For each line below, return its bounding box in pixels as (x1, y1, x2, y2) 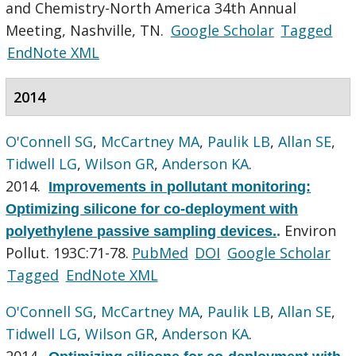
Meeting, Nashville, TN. (6, 20, 168, 40)
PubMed (131, 242, 188, 262)
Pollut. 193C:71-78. (6, 242, 130, 262)
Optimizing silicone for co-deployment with (6, 200, 299, 217)
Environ (284, 220, 337, 240)
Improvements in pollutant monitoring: (48, 178, 311, 195)
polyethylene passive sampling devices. (6, 222, 277, 239)
